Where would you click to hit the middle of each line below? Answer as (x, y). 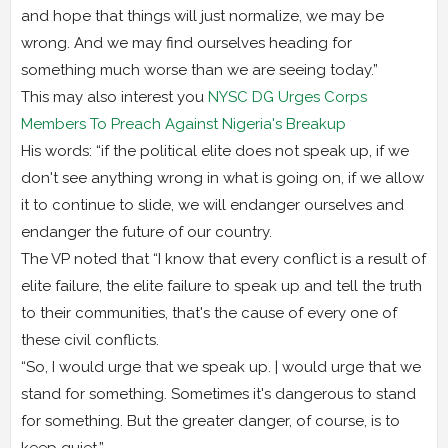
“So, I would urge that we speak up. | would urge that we (221, 366)
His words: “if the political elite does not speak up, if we (215, 150)
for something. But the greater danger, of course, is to (210, 420)
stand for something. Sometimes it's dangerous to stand (218, 393)
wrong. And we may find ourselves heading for (186, 42)
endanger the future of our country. (146, 231)
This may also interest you (114, 96)
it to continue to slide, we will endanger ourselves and (212, 204)
